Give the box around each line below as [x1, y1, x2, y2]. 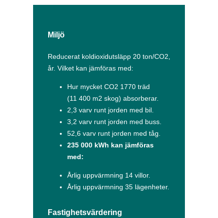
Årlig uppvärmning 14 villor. [67, 171, 150, 180]
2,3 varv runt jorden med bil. [67, 106, 154, 114]
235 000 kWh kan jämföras [67, 141, 154, 149]
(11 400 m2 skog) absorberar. [67, 94, 159, 103]
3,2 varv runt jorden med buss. [67, 118, 162, 126]
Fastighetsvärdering [48, 208, 122, 217]
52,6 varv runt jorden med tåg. [67, 129, 161, 138]
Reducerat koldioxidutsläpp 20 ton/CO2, [48, 53, 170, 61]
